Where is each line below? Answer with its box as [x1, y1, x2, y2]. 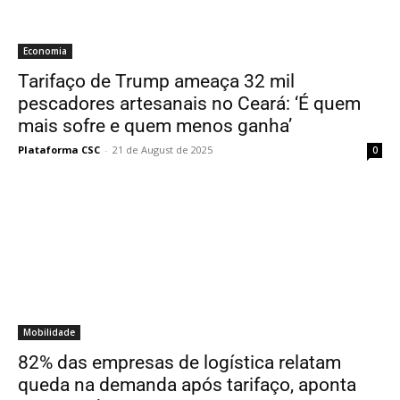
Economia [23, 45, 67, 57]
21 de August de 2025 [112, 143, 212, 156]
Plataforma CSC [18, 143, 100, 156]
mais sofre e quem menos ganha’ [18, 115, 292, 137]
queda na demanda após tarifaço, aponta [18, 374, 356, 396]
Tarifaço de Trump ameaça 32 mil [18, 71, 295, 92]
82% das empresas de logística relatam [18, 352, 341, 373]
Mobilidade [23, 326, 75, 338]
